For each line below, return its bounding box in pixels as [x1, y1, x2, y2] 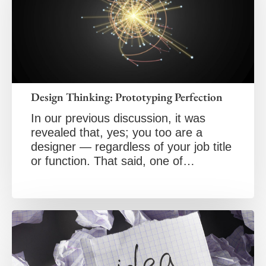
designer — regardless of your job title [31, 140, 232, 154]
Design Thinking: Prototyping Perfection [31, 90, 223, 105]
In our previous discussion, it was [31, 112, 205, 125]
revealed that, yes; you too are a [31, 126, 202, 140]
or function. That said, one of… [31, 154, 195, 168]
